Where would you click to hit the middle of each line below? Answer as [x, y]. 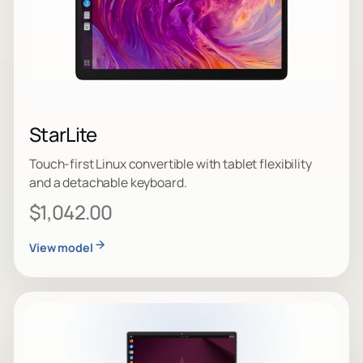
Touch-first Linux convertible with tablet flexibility [171, 163]
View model [61, 247]
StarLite [63, 134]
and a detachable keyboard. [108, 182]
